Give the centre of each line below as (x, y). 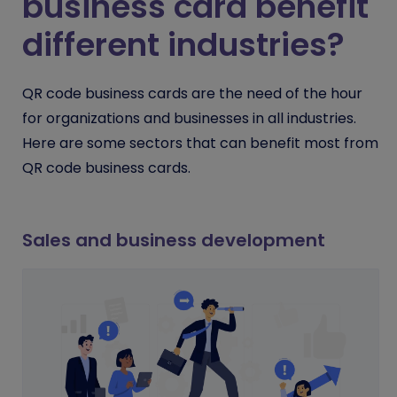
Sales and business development (174, 241)
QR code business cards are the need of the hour (192, 94)
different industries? (183, 45)
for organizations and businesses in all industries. (189, 119)
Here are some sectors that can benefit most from (200, 144)
